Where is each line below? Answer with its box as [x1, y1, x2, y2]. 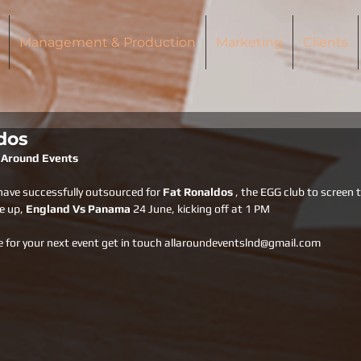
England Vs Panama [26, 202, 133, 215]
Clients [302, 35, 348, 50]
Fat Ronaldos [163, 185, 235, 198]
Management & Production [19, 35, 196, 50]
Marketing [215, 35, 283, 50]
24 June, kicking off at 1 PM [133, 202, 270, 215]
